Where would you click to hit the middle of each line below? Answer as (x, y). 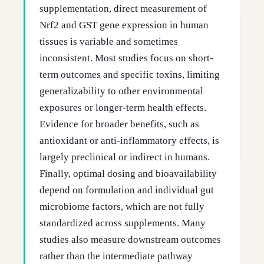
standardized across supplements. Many (123, 223)
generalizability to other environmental (121, 91)
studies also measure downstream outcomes (130, 240)
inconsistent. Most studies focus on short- (126, 58)
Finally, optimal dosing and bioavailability (128, 174)
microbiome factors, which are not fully (122, 207)
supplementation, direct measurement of (123, 9)
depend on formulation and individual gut (127, 190)
